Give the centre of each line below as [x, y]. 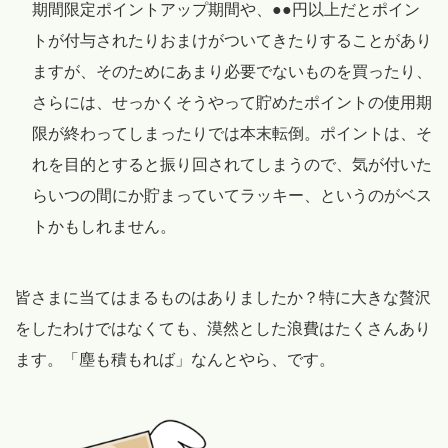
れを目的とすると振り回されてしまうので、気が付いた [232, 165]
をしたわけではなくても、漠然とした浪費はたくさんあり [223, 329]
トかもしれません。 [104, 227]
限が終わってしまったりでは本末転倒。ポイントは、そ [232, 134]
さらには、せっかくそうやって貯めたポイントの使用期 [232, 103]
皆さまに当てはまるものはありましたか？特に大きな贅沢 [223, 298]
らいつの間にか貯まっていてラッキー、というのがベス [232, 196]
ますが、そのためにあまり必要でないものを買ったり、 [232, 72]
